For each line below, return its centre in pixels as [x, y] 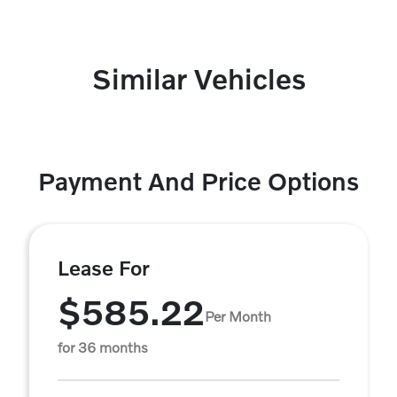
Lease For [104, 268]
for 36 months [103, 347]
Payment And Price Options [198, 181]
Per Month [238, 315]
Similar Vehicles [198, 78]
